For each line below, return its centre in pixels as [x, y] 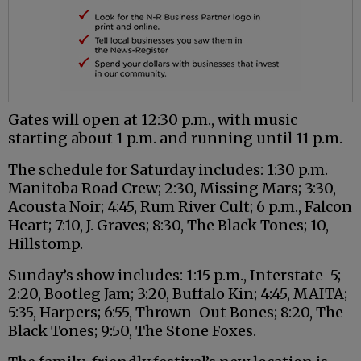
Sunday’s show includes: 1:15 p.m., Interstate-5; [174, 276]
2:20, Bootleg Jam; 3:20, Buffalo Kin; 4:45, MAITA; [178, 294]
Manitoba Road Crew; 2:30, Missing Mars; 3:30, [172, 189]
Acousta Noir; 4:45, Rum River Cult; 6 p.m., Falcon [180, 207]
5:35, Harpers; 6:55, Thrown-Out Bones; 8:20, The [176, 313]
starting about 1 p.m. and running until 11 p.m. [175, 139]
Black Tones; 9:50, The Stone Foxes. [132, 331]
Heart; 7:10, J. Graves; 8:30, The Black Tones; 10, [168, 226]
